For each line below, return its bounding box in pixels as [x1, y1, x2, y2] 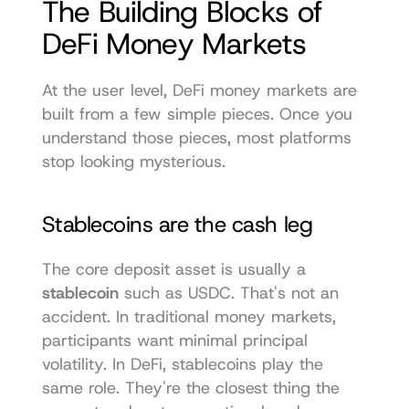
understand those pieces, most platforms [41, 126, 351, 149]
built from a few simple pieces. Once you [41, 102, 352, 125]
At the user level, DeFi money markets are [41, 79, 357, 101]
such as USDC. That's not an [118, 281, 339, 304]
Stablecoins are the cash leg [41, 209, 313, 239]
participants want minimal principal [41, 329, 308, 351]
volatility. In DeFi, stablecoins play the [41, 352, 323, 375]
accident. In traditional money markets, [41, 305, 336, 328]
